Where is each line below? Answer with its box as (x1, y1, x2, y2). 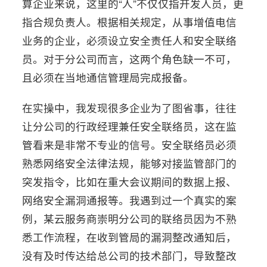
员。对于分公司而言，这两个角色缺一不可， (22, 51, 237, 66)
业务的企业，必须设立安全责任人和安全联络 (22, 33, 237, 48)
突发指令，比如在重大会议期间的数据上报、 (22, 174, 237, 189)
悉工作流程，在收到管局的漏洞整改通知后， (22, 229, 237, 244)
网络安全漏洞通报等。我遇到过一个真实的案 (22, 193, 237, 207)
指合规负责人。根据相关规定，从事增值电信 (22, 14, 237, 29)
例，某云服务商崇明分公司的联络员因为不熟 (22, 211, 237, 226)
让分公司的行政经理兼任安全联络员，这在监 (22, 119, 237, 133)
